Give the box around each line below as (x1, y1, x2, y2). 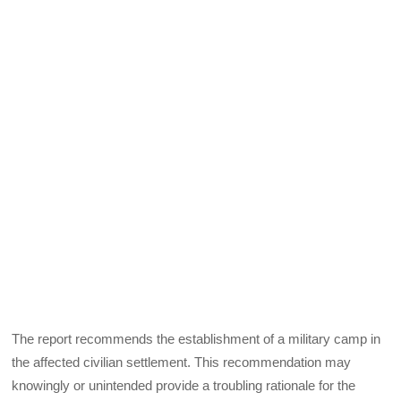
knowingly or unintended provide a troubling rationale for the (12, 378, 356, 394)
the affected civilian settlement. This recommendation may (12, 354, 352, 371)
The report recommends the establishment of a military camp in (12, 331, 381, 347)
